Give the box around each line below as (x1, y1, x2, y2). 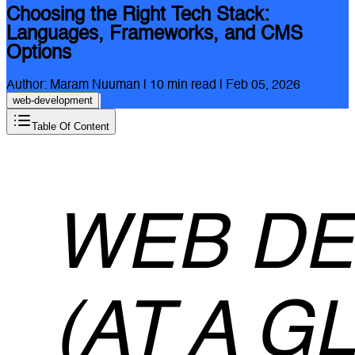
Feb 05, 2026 (226, 79, 300, 93)
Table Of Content (32, 120, 109, 133)
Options (6, 44, 71, 64)
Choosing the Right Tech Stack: (6, 6, 269, 26)
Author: (6, 79, 50, 93)
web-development (13, 94, 93, 107)
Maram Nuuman (50, 79, 140, 93)
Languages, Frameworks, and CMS (6, 25, 303, 45)
